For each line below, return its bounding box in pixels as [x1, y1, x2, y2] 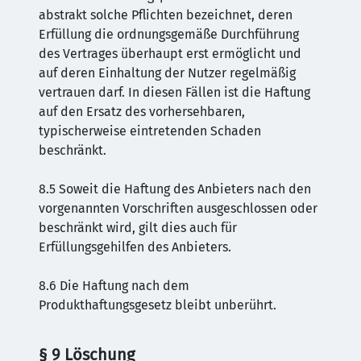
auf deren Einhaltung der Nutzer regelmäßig [39, 65, 296, 81]
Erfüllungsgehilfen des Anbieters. [39, 239, 231, 255]
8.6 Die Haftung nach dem [39, 278, 189, 293]
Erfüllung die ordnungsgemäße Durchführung [39, 27, 299, 42]
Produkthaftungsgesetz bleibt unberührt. [39, 297, 276, 313]
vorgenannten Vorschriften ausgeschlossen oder [39, 201, 317, 216]
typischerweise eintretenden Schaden [39, 123, 261, 139]
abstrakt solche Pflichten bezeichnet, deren [39, 7, 293, 23]
